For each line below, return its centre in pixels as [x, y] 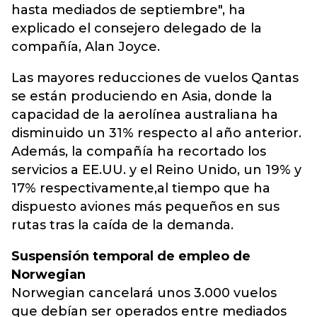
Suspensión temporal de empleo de [131, 256]
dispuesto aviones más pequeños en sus [145, 207]
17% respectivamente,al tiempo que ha [141, 188]
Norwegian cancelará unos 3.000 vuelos [144, 293]
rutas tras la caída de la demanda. [122, 225]
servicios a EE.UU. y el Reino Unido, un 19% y [156, 170]
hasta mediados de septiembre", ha [128, 10]
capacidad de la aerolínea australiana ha [145, 115]
